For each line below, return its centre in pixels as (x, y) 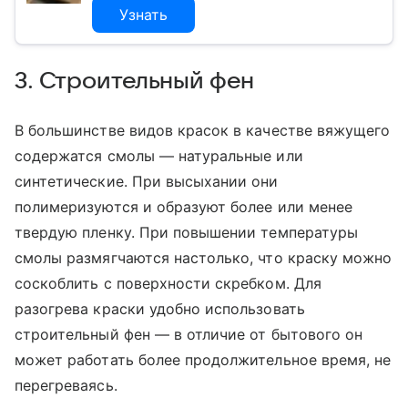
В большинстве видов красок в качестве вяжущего (203, 131)
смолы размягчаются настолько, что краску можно (204, 258)
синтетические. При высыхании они (147, 182)
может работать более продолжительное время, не (203, 360)
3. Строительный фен (134, 82)
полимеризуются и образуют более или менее (184, 207)
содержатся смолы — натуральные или (159, 156)
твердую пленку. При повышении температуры (186, 233)
